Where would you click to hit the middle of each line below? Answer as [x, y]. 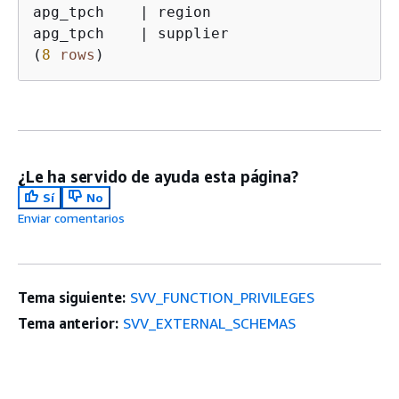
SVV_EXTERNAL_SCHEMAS [209, 323]
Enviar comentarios [71, 217]
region [180, 12]
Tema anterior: [68, 323]
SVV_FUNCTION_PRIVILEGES [222, 297]
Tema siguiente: [72, 297]
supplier [189, 33]
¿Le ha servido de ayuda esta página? [158, 176]
